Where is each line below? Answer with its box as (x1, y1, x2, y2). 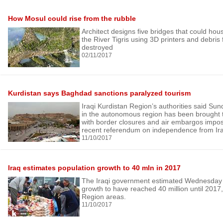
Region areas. (82, 193, 126, 201)
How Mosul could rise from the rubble (8, 14, 136, 22)
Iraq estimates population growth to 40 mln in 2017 (8, 164, 181, 172)
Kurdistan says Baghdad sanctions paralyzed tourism (8, 89, 191, 97)
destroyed (82, 43, 113, 51)
